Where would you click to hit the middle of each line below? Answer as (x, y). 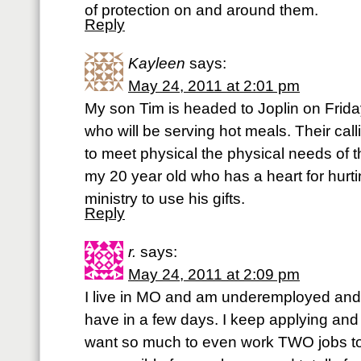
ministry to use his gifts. (165, 199)
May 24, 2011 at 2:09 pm (214, 274)
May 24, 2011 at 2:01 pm (214, 86)
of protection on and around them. (201, 10)
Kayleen (157, 63)
